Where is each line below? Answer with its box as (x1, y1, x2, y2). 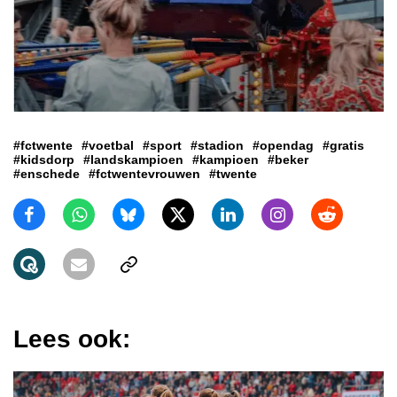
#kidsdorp (13, 152, 74, 167)
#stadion (191, 138, 244, 153)
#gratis (323, 138, 364, 153)
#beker (268, 152, 308, 167)
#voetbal (82, 138, 134, 153)
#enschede (13, 167, 80, 182)
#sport (143, 138, 182, 153)
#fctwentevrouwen (89, 167, 200, 182)
